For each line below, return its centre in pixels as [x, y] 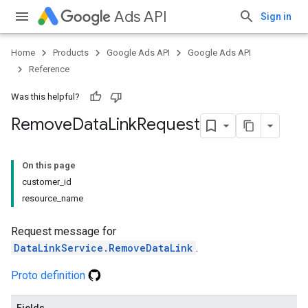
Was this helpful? [45, 97]
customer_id [47, 182]
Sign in [276, 16]
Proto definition [49, 275]
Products [71, 53]
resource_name [53, 198]
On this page [49, 165]
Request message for [64, 231]
